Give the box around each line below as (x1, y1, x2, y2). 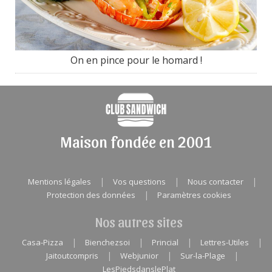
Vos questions (112, 176, 166, 188)
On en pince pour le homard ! (70, 53, 202, 67)
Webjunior (120, 250, 158, 262)
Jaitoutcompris (46, 250, 98, 262)
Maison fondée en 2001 (60, 131, 212, 151)
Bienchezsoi (85, 237, 130, 248)
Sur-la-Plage (180, 250, 225, 262)
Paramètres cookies (157, 189, 231, 201)
